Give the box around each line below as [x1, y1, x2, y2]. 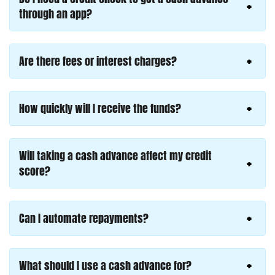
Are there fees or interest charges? [19, 52, 177, 69]
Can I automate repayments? [19, 209, 149, 227]
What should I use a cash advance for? [19, 257, 192, 274]
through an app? [19, 5, 92, 22]
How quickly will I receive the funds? [19, 99, 181, 117]
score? [19, 162, 50, 179]
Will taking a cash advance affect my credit [19, 147, 212, 164]
